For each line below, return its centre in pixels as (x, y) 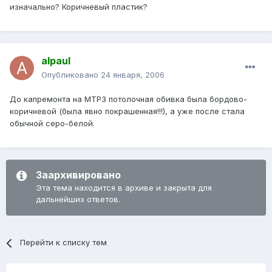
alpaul (56, 61)
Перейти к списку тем (64, 243)
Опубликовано (71, 75)
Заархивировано (78, 175)
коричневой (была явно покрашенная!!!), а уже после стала (127, 111)
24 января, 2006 (133, 75)
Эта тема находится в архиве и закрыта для (124, 188)
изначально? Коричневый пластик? (79, 7)
